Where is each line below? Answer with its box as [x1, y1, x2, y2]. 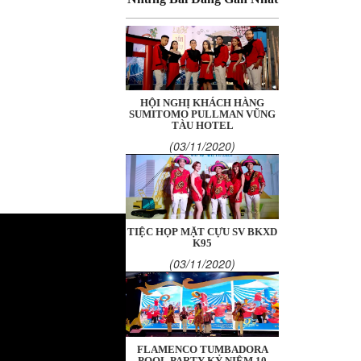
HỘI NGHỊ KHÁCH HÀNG [140, 98, 264, 109]
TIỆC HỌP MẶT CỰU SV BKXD [127, 226, 277, 238]
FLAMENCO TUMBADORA [136, 344, 268, 355]
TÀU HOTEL [171, 120, 234, 131]
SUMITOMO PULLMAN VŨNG [129, 109, 276, 120]
